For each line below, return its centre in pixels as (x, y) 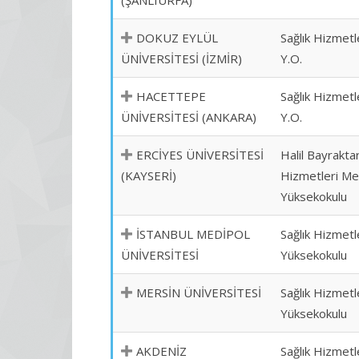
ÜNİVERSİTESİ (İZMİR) (182, 58)
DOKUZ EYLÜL (177, 38)
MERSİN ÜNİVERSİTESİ (199, 292)
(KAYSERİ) (149, 175)
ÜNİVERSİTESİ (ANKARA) (189, 117)
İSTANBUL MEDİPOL (193, 234)
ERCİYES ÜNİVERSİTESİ (200, 155)
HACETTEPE (171, 96)
